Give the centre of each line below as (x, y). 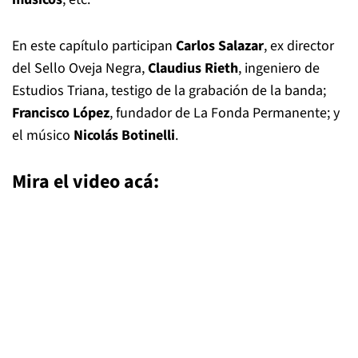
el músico (43, 135)
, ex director (299, 46)
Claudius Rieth (193, 68)
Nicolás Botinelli (124, 135)
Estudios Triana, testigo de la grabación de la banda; (169, 91)
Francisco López (61, 113)
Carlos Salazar (220, 46)
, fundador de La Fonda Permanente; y (225, 113)
